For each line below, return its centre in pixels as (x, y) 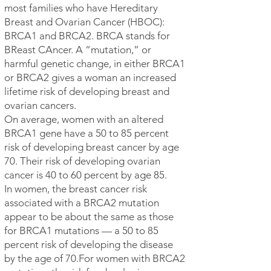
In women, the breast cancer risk (76, 189)
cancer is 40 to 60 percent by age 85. (86, 175)
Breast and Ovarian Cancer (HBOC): (84, 22)
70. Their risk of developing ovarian (82, 161)
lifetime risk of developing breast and (87, 91)
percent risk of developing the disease (89, 244)
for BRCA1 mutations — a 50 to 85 (81, 230)
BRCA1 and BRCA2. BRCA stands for (87, 36)
